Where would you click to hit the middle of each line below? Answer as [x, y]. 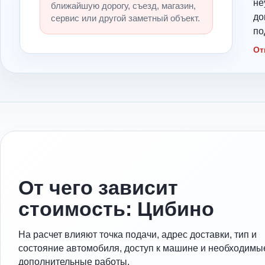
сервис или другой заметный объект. [125, 18]
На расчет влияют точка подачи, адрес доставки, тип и [138, 234]
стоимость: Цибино [116, 209]
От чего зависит [98, 187]
